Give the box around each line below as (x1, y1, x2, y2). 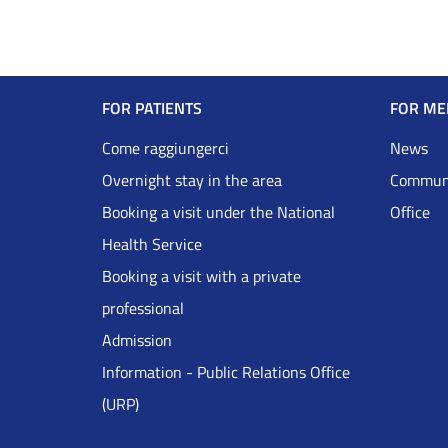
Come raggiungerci (102, 136, 229, 161)
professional (102, 296, 184, 321)
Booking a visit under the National (102, 200, 335, 225)
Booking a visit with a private (102, 264, 301, 289)
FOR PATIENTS (102, 96, 202, 121)
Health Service (102, 232, 202, 257)
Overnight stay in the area (102, 168, 282, 193)
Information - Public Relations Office (102, 360, 350, 385)
